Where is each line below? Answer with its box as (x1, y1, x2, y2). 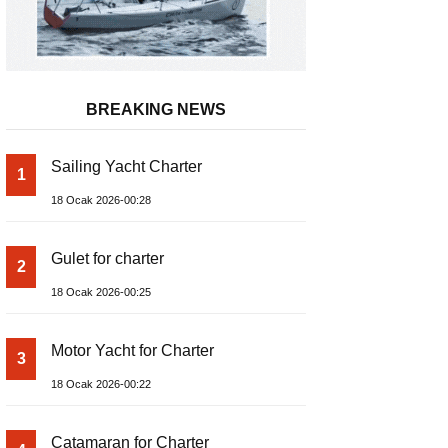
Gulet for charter (51, 250, 164, 268)
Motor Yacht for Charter (51, 342, 214, 360)
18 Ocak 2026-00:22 (51, 378, 151, 391)
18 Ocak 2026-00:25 (51, 286, 151, 299)
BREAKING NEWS (86, 101, 226, 119)
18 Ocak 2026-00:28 (51, 194, 151, 207)
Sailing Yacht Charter (51, 158, 202, 176)
